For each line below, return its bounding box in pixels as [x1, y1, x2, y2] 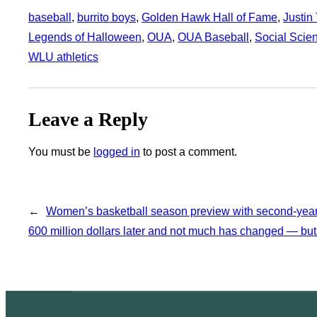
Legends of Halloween [28, 30, 142, 43]
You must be [28, 145, 93, 158]
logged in [93, 145, 140, 158]
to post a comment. [140, 145, 237, 158]
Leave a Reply [28, 108, 148, 130]
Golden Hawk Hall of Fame [142, 11, 277, 23]
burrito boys [77, 11, 136, 23]
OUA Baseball [178, 30, 249, 43]
